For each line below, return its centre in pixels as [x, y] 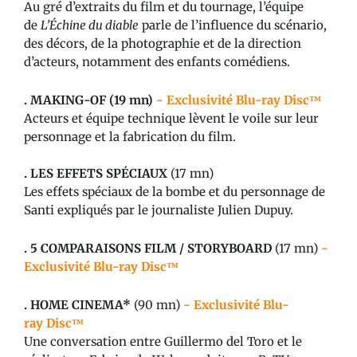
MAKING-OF [68, 100]
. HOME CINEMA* [77, 304]
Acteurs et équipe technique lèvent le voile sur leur [171, 118]
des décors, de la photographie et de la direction [163, 43]
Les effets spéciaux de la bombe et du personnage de [175, 191]
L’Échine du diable [90, 25]
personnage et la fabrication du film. [130, 136]
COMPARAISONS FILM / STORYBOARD [156, 248]
